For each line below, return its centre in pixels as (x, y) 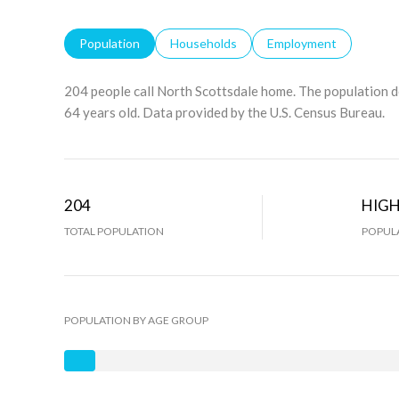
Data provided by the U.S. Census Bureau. (262, 112)
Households (204, 43)
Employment (302, 43)
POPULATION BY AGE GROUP (136, 320)
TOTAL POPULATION (114, 231)
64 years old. (102, 112)
